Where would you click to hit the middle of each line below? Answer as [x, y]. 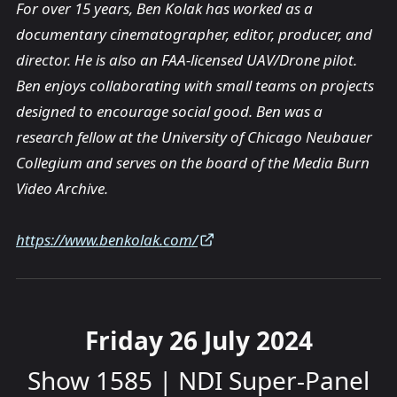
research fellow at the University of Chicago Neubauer [194, 137]
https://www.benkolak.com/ [107, 240]
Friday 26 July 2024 [198, 341]
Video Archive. [62, 189]
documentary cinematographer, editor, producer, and [194, 35]
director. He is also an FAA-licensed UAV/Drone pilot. [187, 60]
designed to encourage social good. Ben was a [169, 112]
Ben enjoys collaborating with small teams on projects [195, 86]
